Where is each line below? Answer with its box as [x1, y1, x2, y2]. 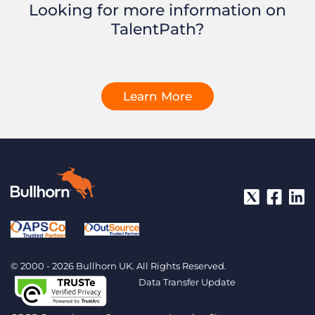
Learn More [123, 89, 192, 104]
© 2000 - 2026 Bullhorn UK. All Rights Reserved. [11, 260, 226, 272]
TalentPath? [110, 20, 205, 39]
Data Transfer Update [139, 276, 236, 288]
